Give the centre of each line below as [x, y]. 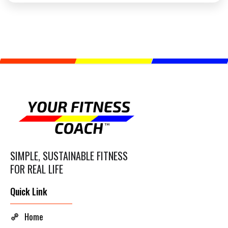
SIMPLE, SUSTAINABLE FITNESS [69, 156]
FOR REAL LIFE [37, 169]
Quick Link [29, 192]
